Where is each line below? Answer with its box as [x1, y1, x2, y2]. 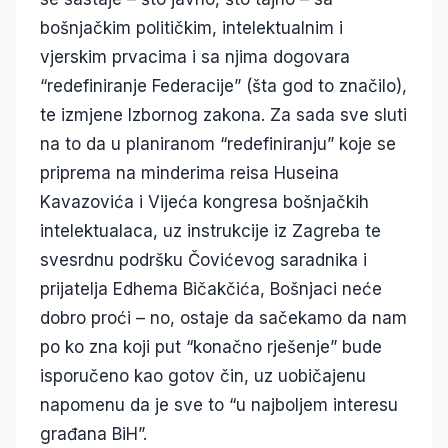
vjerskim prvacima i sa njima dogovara [40, 47, 350, 68]
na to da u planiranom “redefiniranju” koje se [40, 134, 396, 155]
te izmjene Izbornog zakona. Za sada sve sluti [40, 105, 407, 126]
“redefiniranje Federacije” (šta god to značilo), [40, 76, 407, 97]
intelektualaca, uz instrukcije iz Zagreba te [40, 221, 381, 242]
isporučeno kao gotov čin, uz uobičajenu [40, 366, 366, 387]
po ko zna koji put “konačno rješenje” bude [40, 337, 382, 358]
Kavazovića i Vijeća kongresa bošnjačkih [40, 192, 369, 213]
